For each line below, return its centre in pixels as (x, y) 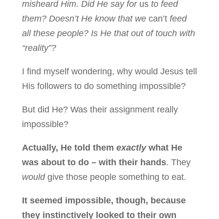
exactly (131, 147)
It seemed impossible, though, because (104, 200)
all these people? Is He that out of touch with (108, 33)
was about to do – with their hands (94, 162)
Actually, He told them (69, 147)
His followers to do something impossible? (104, 86)
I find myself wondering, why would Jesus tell (109, 71)
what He (164, 147)
